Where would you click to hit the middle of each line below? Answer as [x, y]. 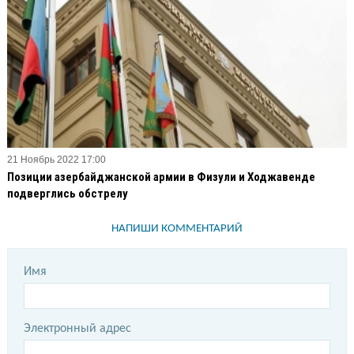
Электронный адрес [77, 328]
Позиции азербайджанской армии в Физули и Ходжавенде [161, 177]
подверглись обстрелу [68, 193]
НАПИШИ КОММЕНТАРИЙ [177, 228]
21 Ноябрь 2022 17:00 [56, 159]
